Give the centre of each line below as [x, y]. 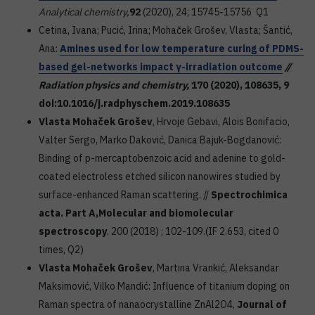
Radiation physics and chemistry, [114, 85]
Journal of [262, 304]
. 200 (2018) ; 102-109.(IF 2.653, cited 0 [193, 231]
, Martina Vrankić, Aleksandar [216, 268]
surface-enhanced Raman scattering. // [125, 195]
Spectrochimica [249, 195]
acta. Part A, [69, 213]
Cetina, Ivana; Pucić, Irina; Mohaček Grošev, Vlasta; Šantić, [166, 30]
